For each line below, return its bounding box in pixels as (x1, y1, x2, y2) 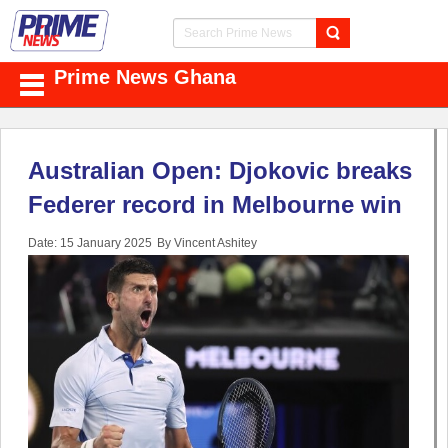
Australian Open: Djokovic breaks (28, 157, 412, 185)
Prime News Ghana (54, 66, 236, 89)
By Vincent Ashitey (157, 236, 257, 251)
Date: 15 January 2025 (28, 236, 152, 251)
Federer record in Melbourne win (28, 191, 402, 219)
